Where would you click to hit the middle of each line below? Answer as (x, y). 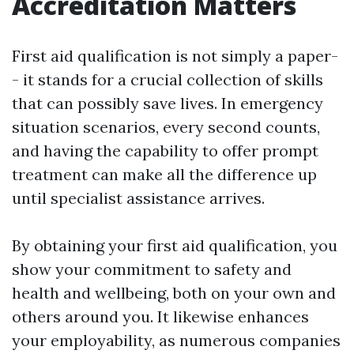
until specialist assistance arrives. (138, 198)
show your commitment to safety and (152, 269)
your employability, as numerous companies (176, 341)
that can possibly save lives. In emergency (168, 104)
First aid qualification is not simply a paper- (175, 56)
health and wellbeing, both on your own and (174, 293)
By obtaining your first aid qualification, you (175, 246)
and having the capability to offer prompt (165, 151)
